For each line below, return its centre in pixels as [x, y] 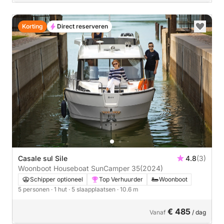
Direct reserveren [82, 26]
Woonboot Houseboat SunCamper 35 [79, 168]
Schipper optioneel [56, 179]
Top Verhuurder [121, 179]
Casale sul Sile [43, 158]
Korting [32, 26]
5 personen [34, 189]
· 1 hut [60, 189]
